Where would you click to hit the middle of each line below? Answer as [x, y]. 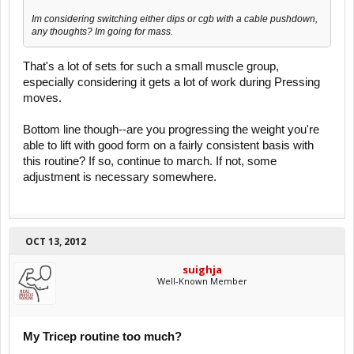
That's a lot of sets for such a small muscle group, [151, 67]
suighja [202, 270]
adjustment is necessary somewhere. [120, 177]
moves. [42, 98]
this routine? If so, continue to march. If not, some [150, 162]
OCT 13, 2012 [56, 242]
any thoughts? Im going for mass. [102, 31]
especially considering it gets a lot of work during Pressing [171, 83]
